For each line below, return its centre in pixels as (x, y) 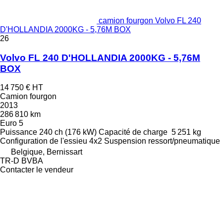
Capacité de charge (133, 132)
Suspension (125, 141)
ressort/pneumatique (184, 141)
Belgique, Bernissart (47, 152)
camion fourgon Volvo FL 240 (150, 21)
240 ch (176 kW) (68, 132)
